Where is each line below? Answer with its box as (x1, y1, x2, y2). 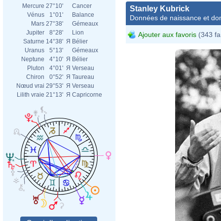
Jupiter (26, 29, 44, 36)
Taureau (72, 74, 94, 80)
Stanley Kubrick (130, 4, 189, 13)
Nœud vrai (16, 82, 44, 89)
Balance (72, 11, 94, 18)
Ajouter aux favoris (138, 30, 196, 38)
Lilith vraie (17, 91, 44, 98)
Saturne (23, 38, 44, 45)
